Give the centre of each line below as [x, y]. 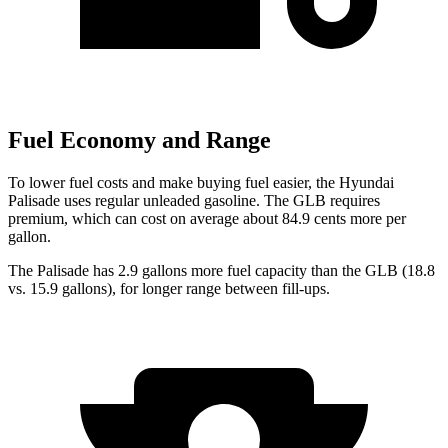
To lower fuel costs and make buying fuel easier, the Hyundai [201, 182]
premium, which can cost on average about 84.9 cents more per [207, 218]
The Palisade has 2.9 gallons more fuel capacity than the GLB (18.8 [221, 270]
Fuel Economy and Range [139, 140]
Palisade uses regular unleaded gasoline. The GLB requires [194, 200]
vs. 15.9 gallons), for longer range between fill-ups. [169, 288]
